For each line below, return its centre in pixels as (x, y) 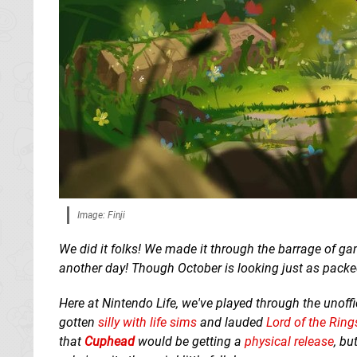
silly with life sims (147, 322)
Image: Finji (101, 215)
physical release (289, 341)
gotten (78, 322)
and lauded (231, 322)
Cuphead (110, 341)
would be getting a (190, 341)
